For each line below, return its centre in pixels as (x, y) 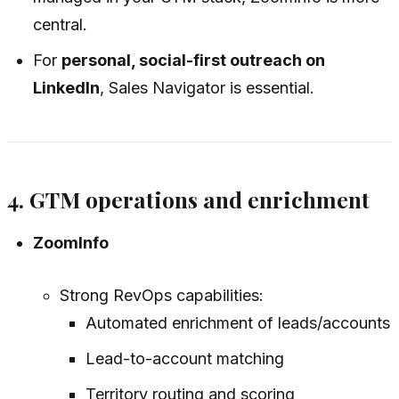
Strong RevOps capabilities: (161, 295)
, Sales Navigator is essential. (208, 87)
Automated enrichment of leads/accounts (237, 322)
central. (61, 24)
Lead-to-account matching (184, 358)
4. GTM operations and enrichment (188, 199)
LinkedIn (67, 87)
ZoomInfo (71, 242)
